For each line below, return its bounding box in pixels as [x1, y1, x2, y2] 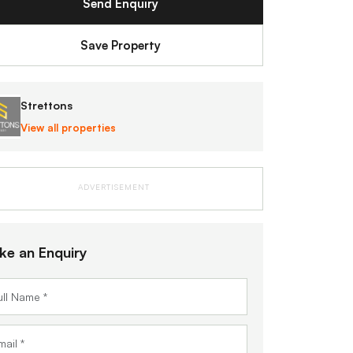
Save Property [80, 38, 162, 53]
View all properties [20, 121, 116, 134]
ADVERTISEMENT [77, 182, 150, 191]
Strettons [20, 98, 72, 112]
